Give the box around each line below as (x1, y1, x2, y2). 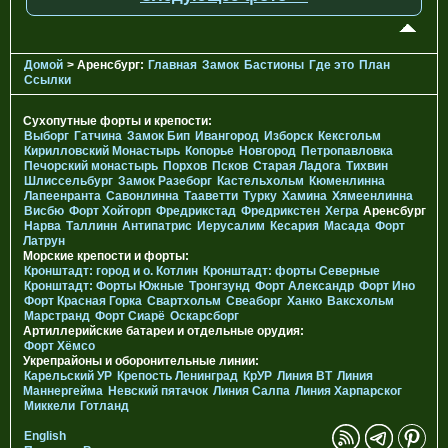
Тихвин (346, 158, 388, 173)
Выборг (24, 128, 69, 143)
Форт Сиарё (95, 308, 165, 323)
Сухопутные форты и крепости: (23, 113, 212, 128)
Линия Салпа (213, 383, 290, 398)
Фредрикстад (156, 203, 236, 218)
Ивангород (195, 128, 259, 143)
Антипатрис (122, 218, 192, 233)
